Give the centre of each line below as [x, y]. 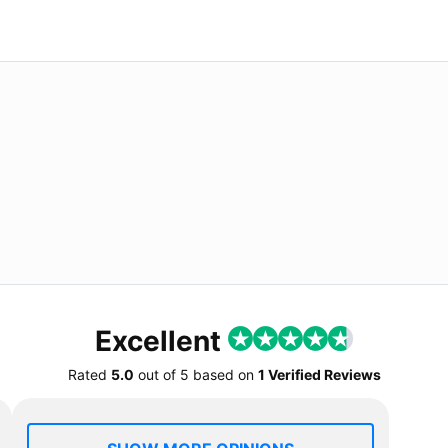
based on [223, 374]
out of [156, 374]
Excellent [161, 340]
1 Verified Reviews [319, 374]
